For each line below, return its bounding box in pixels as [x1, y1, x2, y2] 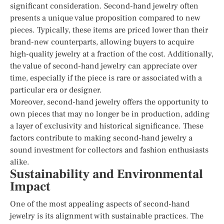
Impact [10, 178, 50, 194]
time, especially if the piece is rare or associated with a [10, 72, 202, 83]
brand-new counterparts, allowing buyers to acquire [10, 36, 194, 47]
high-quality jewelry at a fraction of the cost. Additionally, [10, 48, 213, 59]
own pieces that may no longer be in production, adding [10, 108, 209, 119]
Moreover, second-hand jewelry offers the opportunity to [10, 96, 208, 107]
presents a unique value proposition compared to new [10, 12, 200, 23]
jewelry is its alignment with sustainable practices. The [10, 210, 203, 221]
